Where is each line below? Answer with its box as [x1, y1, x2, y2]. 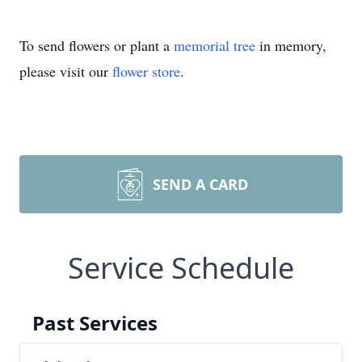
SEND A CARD [153, 175, 248, 194]
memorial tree [174, 36, 255, 55]
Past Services [32, 309, 158, 336]
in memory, [255, 36, 326, 55]
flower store [112, 61, 180, 81]
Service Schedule [68, 248, 294, 288]
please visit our [19, 61, 112, 81]
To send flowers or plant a [19, 36, 174, 55]
